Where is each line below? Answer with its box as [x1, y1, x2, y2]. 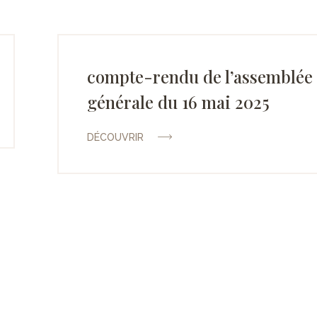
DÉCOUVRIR [86, 131, 144, 143]
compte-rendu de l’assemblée [86, 64, 313, 88]
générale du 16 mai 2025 [86, 90, 270, 113]
